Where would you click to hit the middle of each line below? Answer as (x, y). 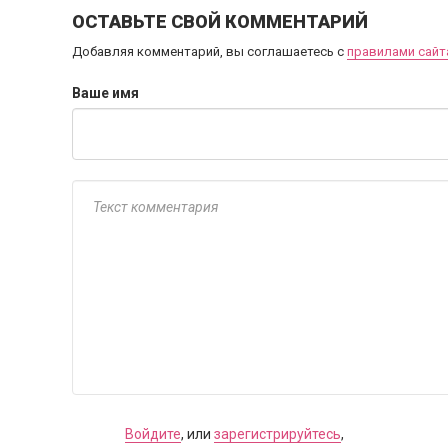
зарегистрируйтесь (277, 434)
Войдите (153, 434)
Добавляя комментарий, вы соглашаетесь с (209, 51)
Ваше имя (105, 93)
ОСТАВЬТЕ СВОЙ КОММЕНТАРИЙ (220, 21)
